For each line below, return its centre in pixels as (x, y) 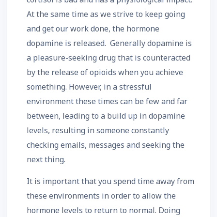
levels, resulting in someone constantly (98, 130)
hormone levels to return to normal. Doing (103, 210)
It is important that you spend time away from (110, 181)
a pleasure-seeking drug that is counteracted (108, 58)
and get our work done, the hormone (93, 29)
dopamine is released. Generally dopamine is (109, 43)
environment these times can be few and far (107, 101)
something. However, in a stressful (89, 87)
